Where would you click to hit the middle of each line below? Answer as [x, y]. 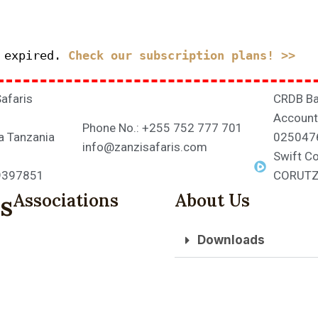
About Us [212, 201]
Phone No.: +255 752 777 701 [162, 127]
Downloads [231, 240]
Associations [66, 201]
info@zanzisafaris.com [144, 147]
